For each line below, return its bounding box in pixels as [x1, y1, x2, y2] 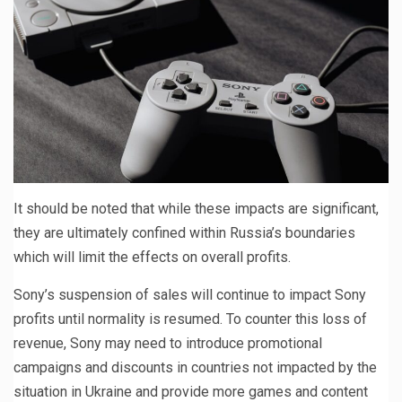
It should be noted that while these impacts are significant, [13, 200, 379, 218]
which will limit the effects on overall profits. [13, 249, 291, 267]
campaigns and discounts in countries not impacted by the [13, 359, 377, 377]
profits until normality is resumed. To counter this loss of [13, 310, 367, 328]
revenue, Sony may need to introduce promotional [13, 335, 322, 353]
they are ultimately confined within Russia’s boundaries [13, 224, 355, 242]
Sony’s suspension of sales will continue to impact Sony [13, 286, 366, 304]
